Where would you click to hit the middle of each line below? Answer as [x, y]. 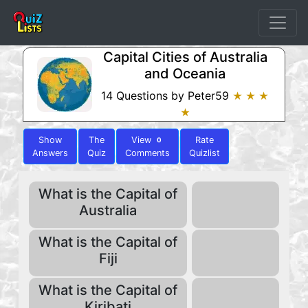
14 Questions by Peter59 [167, 96]
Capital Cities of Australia [185, 57]
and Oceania [185, 74]
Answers [50, 153]
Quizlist [205, 153]
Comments [147, 153]
